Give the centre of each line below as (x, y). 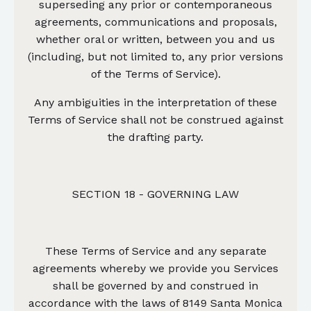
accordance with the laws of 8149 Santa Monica (155, 303)
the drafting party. (155, 137)
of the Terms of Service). (155, 74)
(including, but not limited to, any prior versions (155, 56)
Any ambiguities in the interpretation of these (155, 102)
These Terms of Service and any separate (155, 251)
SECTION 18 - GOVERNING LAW (155, 194)
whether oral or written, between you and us (155, 39)
